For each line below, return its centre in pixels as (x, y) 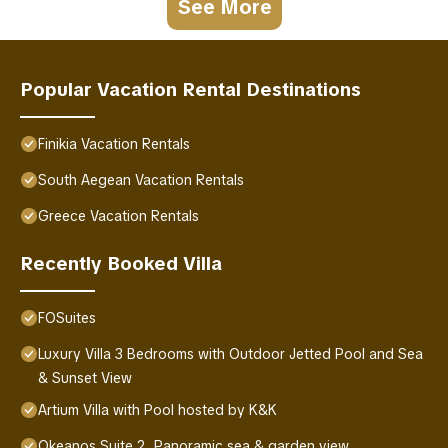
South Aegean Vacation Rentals (141, 180)
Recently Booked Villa (121, 264)
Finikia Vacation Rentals (114, 144)
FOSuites (67, 318)
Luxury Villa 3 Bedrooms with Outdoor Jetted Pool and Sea (230, 354)
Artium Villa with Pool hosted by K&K (157, 410)
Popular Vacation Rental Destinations (190, 90)
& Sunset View (85, 378)
